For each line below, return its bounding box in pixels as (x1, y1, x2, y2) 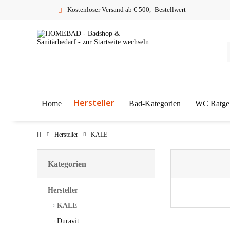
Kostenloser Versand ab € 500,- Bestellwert (67, 6, 186, 14)
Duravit (55, 217, 79, 225)
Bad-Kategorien (129, 99, 181, 108)
